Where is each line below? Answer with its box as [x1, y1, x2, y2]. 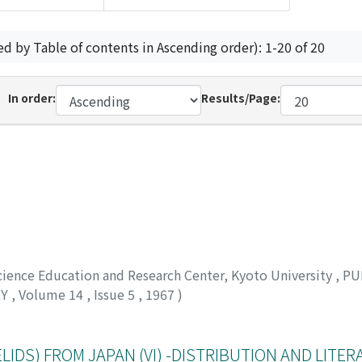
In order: [7, 90, 56, 106]
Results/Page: [201, 90, 281, 106]
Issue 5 [94, 284, 138, 304]
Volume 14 [19, 284, 86, 304]
